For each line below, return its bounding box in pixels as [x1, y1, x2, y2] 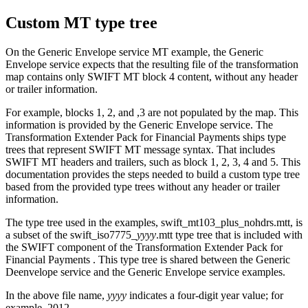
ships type [240, 131, 286, 143]
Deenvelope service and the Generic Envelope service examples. [5, 265, 285, 278]
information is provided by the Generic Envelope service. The [5, 118, 273, 131]
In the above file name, [5, 289, 107, 301]
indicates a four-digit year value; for [126, 289, 283, 301]
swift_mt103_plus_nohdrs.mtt [161, 216, 290, 228]
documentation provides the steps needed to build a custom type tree [5, 168, 300, 180]
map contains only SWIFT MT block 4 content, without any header [5, 70, 298, 82]
